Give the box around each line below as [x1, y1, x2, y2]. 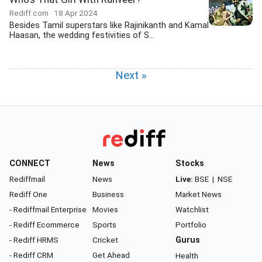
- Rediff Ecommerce [9, 220, 80, 229]
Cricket [92, 235, 118, 244]
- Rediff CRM [9, 250, 53, 260]
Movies [92, 205, 118, 214]
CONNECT [9, 158, 50, 168]
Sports [92, 220, 116, 229]
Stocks [175, 158, 204, 168]
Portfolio [175, 220, 206, 229]
